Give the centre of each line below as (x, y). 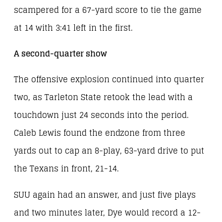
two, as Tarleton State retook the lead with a (103, 98)
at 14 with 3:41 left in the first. (73, 28)
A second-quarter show (60, 54)
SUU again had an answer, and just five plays (105, 195)
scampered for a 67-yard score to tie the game (108, 10)
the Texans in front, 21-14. (66, 169)
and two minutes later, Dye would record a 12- (107, 213)
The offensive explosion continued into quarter (109, 80)
